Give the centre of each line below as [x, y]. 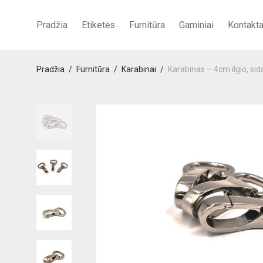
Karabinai [139, 69]
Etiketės [98, 25]
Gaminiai [196, 25]
